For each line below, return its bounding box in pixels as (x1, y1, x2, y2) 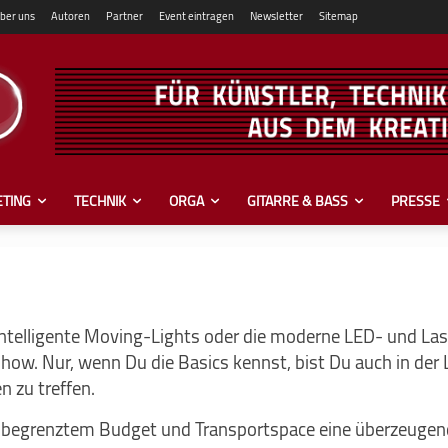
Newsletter (250, 5, 303, 26)
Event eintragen (159, 5, 234, 26)
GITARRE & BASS (247, 187, 348, 214)
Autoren (51, 5, 90, 26)
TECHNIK (74, 187, 126, 214)
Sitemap (319, 5, 358, 26)
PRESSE (391, 187, 440, 214)
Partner (106, 5, 143, 26)
